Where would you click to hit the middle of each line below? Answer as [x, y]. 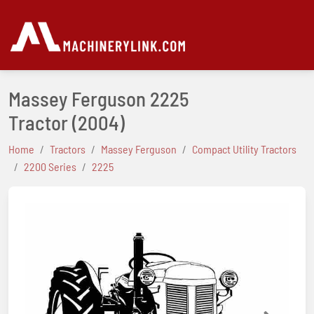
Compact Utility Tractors [244, 149]
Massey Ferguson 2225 [99, 98]
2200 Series [50, 166]
